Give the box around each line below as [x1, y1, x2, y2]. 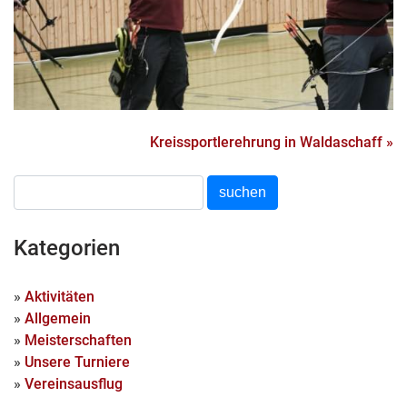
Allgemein [25, 310, 91, 328]
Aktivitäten [25, 288, 94, 306]
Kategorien [14, 235, 120, 262]
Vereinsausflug [25, 375, 123, 393]
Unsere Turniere [25, 353, 130, 372]
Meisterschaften [25, 332, 132, 350]
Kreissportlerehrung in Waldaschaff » [150, 133, 393, 151]
